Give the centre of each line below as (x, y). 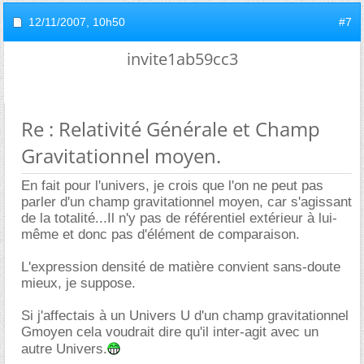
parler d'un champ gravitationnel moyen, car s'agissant (186, 201)
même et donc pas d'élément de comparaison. (160, 234)
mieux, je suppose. (78, 283)
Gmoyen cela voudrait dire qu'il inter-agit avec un (170, 331)
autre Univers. (64, 349)
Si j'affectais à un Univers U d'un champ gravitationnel (185, 315)
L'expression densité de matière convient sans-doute (181, 266)
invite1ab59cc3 (182, 58)
